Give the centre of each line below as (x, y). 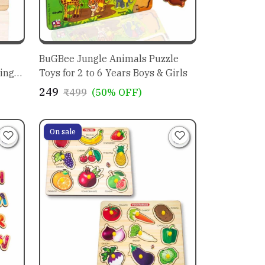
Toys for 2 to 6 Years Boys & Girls (113, 72)
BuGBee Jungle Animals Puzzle (109, 58)
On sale (62, 131)
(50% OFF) (117, 92)
